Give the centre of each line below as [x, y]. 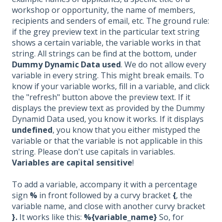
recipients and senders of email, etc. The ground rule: [111, 21]
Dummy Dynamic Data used [66, 64]
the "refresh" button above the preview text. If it [101, 97]
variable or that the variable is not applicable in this [107, 140]
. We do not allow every [164, 64]
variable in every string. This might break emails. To [108, 75]
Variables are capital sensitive [72, 162]
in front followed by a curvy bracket [105, 195]
